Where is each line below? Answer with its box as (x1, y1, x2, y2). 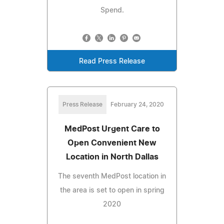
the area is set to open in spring (59, 186, 164, 194)
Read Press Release (79, 57, 145, 65)
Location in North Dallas (65, 152, 158, 161)
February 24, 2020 (110, 101, 164, 107)
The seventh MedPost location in (58, 172, 166, 180)
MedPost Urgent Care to (64, 124, 160, 133)
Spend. (100, 6, 124, 14)
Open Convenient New (67, 138, 156, 147)
